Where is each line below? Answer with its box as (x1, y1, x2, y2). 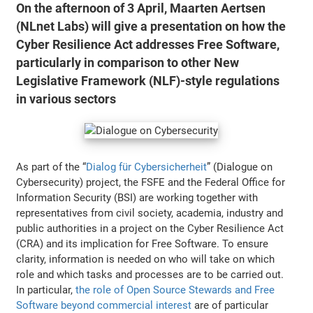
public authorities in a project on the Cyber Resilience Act (16, 221, 284, 235)
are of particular (191, 298, 269, 312)
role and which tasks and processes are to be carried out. (16, 268, 284, 281)
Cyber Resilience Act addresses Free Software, (16, 36, 280, 52)
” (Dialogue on (207, 160, 273, 173)
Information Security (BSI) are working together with (16, 191, 259, 204)
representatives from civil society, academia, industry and (16, 206, 284, 219)
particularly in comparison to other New (16, 54, 240, 71)
